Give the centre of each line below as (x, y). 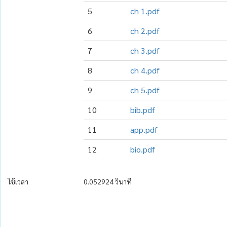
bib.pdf (143, 110)
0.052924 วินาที (108, 181)
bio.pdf (143, 149)
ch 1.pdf (145, 11)
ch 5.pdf (145, 90)
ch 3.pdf (145, 50)
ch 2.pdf (145, 31)
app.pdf (144, 129)
